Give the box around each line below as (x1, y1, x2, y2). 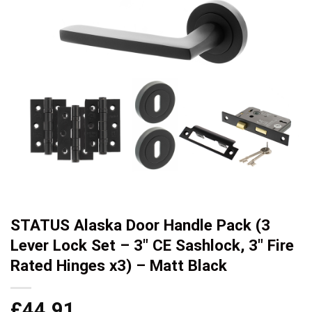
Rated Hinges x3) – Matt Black (10, 256, 227, 274)
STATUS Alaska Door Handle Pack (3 (10, 215, 270, 234)
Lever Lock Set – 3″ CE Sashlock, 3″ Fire (10, 235, 294, 254)
